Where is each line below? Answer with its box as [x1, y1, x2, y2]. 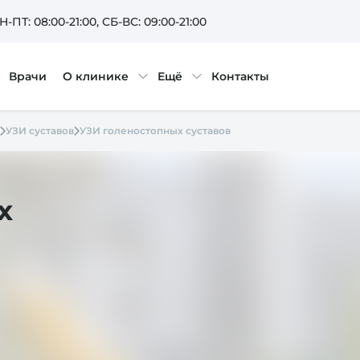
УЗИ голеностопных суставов [80, 125, 231, 137]
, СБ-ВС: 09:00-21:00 [96, 14, 207, 28]
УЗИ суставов [6, 125, 74, 137]
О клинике [62, 70, 129, 83]
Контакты [211, 70, 269, 83]
